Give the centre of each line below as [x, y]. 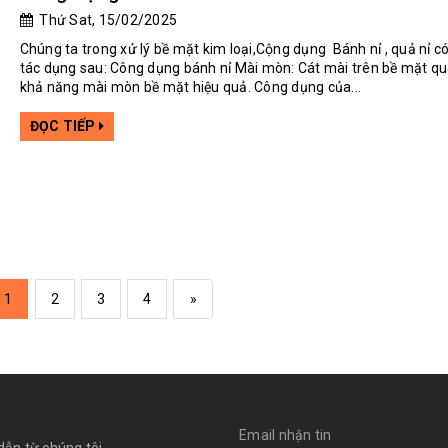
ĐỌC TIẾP [64, 125]
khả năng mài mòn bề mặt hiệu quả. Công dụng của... [190, 86]
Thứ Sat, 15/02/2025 [105, 19]
